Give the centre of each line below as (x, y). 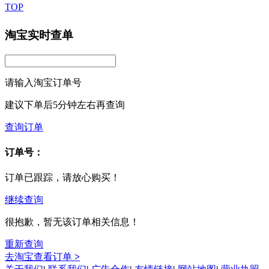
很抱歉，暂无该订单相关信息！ (72, 222)
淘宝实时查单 (39, 35)
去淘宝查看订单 (38, 257)
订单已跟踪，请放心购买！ (62, 178)
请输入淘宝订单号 (43, 82)
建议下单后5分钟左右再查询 (65, 104)
